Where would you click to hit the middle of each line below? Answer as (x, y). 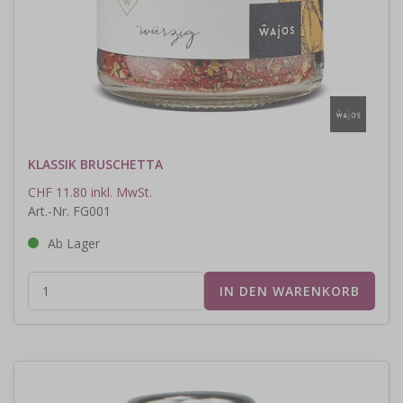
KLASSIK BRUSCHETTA (95, 164)
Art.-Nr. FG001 (69, 210)
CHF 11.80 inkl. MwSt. (90, 192)
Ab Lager (74, 243)
